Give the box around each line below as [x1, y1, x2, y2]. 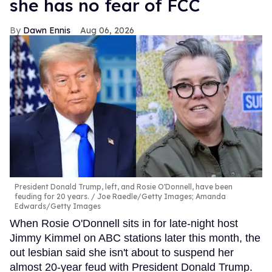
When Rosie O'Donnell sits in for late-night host [10, 217, 238, 229]
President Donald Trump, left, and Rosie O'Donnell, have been [15, 182, 233, 191]
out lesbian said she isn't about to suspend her [10, 246, 234, 259]
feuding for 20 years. [15, 191, 89, 201]
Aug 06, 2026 [80, 25, 134, 36]
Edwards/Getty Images [15, 201, 101, 211]
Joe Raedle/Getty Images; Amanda [95, 191, 226, 201]
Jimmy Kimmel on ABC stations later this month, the [10, 231, 260, 244]
